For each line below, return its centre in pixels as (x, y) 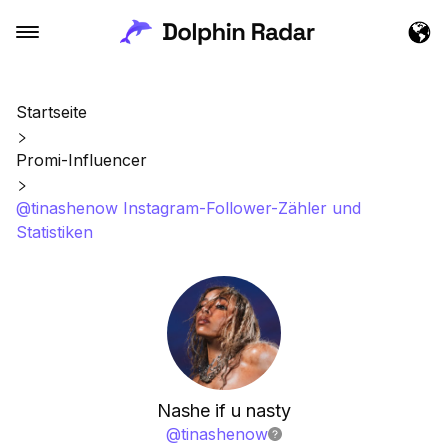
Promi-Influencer (81, 160)
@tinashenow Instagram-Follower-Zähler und (188, 208)
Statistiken (54, 232)
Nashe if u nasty (224, 410)
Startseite (51, 112)
